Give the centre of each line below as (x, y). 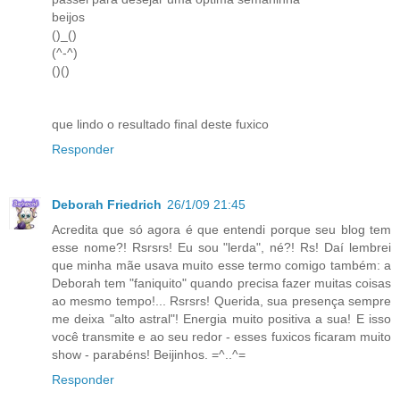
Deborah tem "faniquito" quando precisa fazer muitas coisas (221, 283)
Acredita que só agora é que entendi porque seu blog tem (221, 229)
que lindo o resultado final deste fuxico (160, 124)
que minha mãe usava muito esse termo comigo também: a (221, 265)
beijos (68, 17)
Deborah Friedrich (107, 204)
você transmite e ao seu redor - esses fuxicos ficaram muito (221, 336)
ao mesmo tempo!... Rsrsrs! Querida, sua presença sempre (221, 300)
